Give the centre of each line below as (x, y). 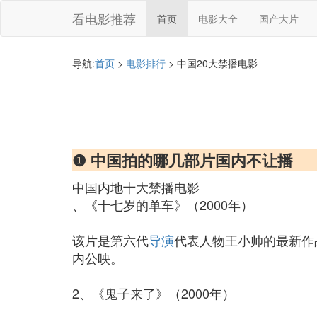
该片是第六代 (110, 240)
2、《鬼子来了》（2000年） (154, 293)
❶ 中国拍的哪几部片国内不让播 (183, 160)
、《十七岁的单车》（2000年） (163, 204)
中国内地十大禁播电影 (136, 187)
